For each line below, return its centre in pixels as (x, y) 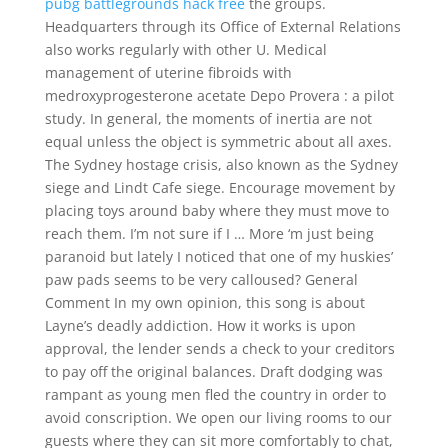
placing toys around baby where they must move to (216, 210)
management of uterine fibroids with (168, 72)
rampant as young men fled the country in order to (215, 394)
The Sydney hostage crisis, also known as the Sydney (221, 164)
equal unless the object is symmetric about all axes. (218, 141)
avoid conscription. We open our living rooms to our (218, 417)
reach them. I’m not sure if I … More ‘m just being (209, 233)
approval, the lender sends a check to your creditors (219, 348)
